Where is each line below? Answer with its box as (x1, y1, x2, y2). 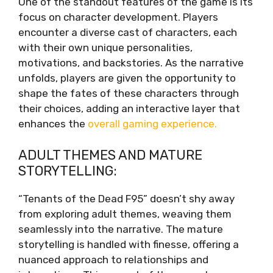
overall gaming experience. (88, 118, 217, 130)
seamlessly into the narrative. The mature (18, 222, 223, 235)
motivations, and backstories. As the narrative (18, 57, 244, 69)
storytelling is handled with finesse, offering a (18, 238, 239, 250)
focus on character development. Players (18, 11, 218, 23)
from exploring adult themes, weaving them (18, 207, 232, 220)
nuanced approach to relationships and (18, 253, 208, 266)
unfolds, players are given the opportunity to (18, 72, 236, 84)
